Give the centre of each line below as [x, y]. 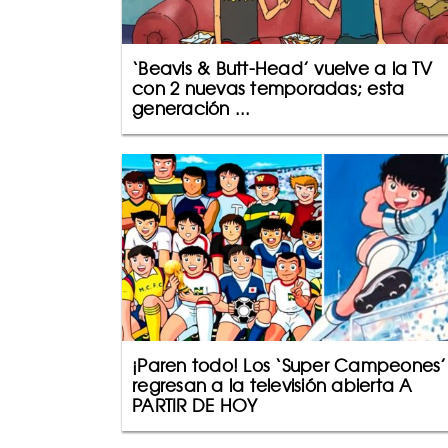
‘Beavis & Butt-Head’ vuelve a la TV [282, 68]
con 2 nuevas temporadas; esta [268, 88]
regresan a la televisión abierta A [272, 385]
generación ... [191, 108]
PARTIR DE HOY [195, 405]
